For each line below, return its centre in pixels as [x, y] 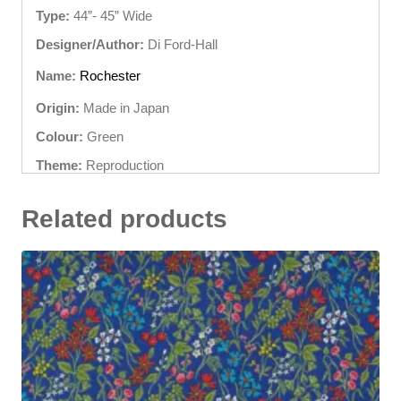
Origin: [58, 107]
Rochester [110, 75]
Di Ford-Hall [181, 44]
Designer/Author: [90, 44]
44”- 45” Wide [111, 15]
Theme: [59, 165]
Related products [124, 218]
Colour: [60, 136]
